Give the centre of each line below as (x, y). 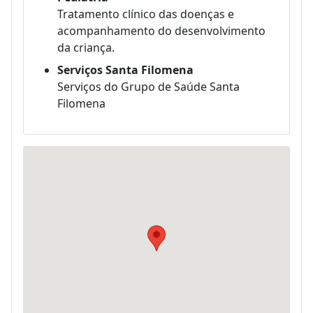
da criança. (86, 47)
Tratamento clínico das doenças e (146, 14)
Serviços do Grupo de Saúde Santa (148, 86)
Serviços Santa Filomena (125, 70)
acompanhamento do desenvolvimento (161, 30)
